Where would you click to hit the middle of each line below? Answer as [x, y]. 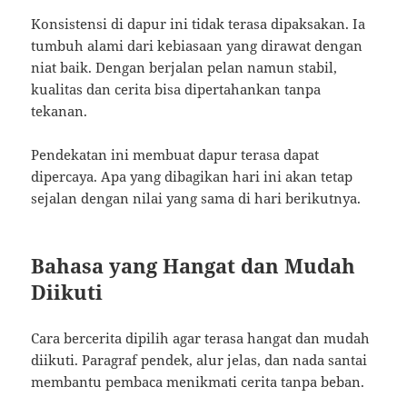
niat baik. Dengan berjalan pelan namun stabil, [184, 68]
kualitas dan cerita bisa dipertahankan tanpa [176, 89]
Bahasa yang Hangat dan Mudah [194, 266]
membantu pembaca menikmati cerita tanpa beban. [198, 382]
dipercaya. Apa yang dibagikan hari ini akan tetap [192, 177]
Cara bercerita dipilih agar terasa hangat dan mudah [201, 338]
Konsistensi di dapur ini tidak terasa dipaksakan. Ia [199, 24]
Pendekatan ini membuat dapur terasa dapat [175, 155]
